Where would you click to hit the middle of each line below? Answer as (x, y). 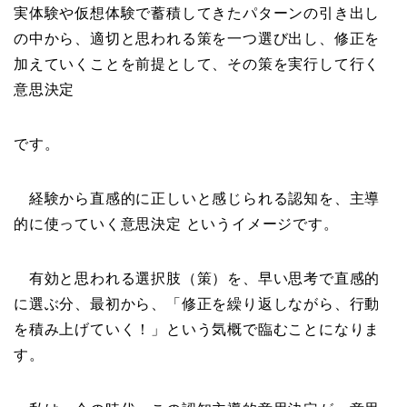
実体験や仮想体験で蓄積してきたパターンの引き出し (197, 14)
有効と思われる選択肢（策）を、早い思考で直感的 (197, 279)
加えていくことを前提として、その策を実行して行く (197, 65)
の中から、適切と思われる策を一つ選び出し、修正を (197, 39)
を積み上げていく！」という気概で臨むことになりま (197, 330)
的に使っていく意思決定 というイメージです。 (176, 224)
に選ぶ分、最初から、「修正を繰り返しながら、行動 (197, 304)
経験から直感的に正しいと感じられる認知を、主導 (197, 199)
